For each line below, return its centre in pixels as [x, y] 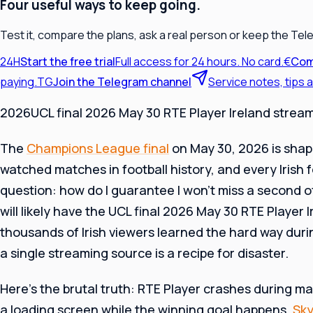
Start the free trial [68, 61]
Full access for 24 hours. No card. [199, 61]
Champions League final [98, 148]
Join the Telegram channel [122, 81]
